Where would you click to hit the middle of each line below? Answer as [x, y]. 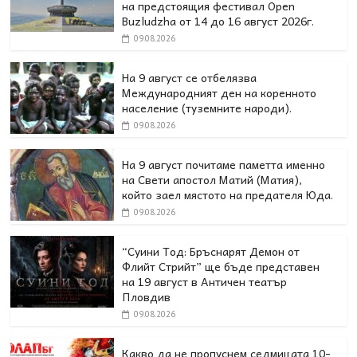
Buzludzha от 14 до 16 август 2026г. [218, 21]
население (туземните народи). [207, 108]
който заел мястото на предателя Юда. [228, 195]
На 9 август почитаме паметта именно [224, 165]
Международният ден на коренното [220, 93]
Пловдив [147, 297]
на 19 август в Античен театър [205, 282]
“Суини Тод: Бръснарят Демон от [211, 251]
